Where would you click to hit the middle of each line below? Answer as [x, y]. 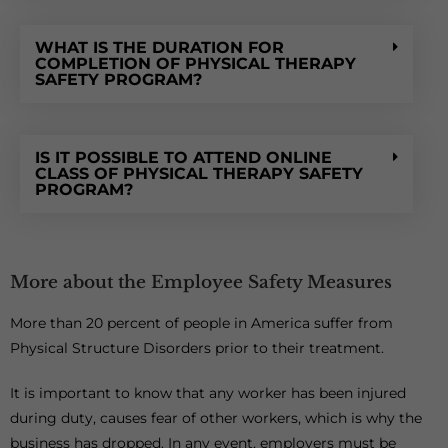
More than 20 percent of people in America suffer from [201, 323]
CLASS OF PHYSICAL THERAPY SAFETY [199, 173]
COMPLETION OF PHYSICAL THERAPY [195, 63]
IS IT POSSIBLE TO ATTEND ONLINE [183, 157]
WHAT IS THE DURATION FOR [159, 47]
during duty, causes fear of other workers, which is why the [216, 418]
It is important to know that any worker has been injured [208, 393]
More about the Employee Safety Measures [201, 282]
